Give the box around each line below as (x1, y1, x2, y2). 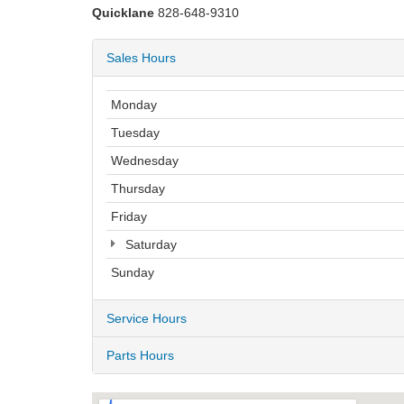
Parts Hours (106, 348, 174, 363)
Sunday (111, 265, 154, 280)
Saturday (122, 237, 177, 252)
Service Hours (106, 311, 187, 326)
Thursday (111, 181, 165, 197)
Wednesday (111, 153, 179, 169)
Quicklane (92, 5, 154, 21)
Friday (111, 209, 147, 225)
